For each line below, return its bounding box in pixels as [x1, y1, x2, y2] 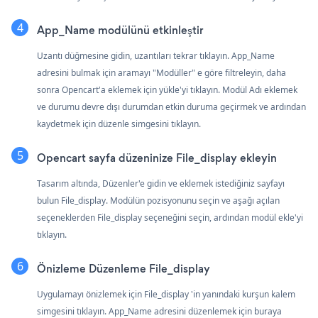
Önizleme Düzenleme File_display [37, 261, 210, 276]
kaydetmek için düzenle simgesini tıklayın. [37, 117, 201, 130]
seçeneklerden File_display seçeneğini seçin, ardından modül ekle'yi [37, 211, 303, 224]
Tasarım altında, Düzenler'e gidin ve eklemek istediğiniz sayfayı [37, 177, 285, 190]
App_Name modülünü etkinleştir [37, 22, 204, 38]
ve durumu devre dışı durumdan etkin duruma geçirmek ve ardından [37, 100, 306, 113]
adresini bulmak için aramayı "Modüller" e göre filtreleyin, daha [37, 66, 286, 79]
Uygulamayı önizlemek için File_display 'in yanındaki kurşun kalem [37, 287, 295, 300]
